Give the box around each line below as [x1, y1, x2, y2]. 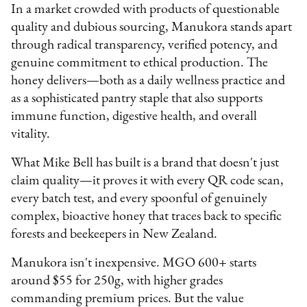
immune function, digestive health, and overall [11, 109, 258, 123]
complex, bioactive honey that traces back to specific [11, 209, 282, 223]
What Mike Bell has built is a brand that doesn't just [11, 156, 280, 170]
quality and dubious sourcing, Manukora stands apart [11, 20, 293, 34]
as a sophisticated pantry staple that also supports [11, 91, 263, 106]
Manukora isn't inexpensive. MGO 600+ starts [11, 256, 257, 270]
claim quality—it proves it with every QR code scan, [11, 173, 284, 188]
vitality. [11, 127, 51, 141]
